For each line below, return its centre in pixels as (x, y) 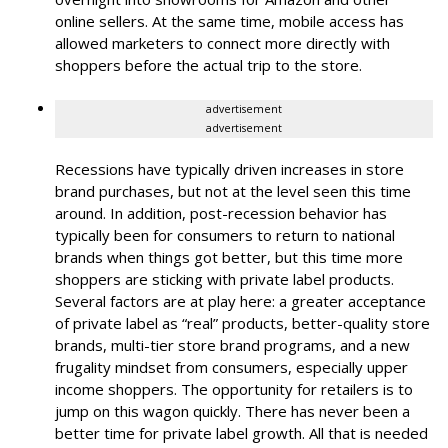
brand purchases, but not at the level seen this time (233, 191)
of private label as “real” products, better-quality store (242, 323)
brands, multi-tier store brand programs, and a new (232, 345)
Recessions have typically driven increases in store (229, 169)
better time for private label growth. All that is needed (241, 433)
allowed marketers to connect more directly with (222, 43)
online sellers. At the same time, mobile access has (229, 21)
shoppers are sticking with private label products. (224, 279)
